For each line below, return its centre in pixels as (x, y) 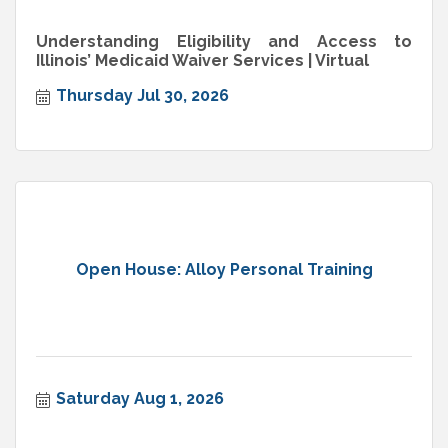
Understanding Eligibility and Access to (224, 42)
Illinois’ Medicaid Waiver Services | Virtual (202, 61)
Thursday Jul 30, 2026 (142, 96)
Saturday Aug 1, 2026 (140, 399)
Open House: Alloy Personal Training (224, 269)
